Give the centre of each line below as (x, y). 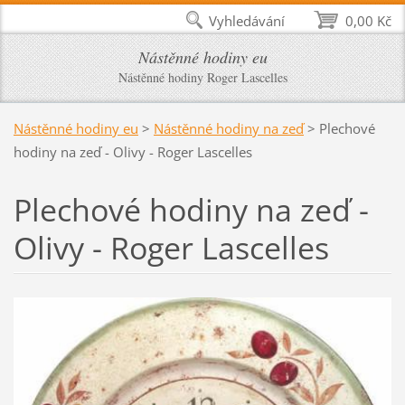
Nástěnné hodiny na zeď (228, 128)
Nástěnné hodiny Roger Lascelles (202, 77)
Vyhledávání (247, 21)
